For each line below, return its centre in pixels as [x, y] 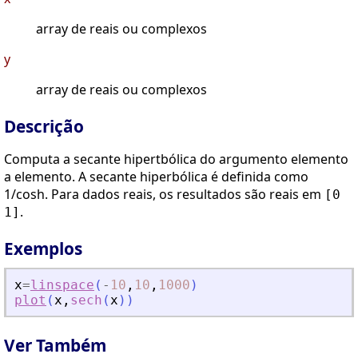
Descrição [44, 127]
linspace [62, 285]
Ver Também [55, 345]
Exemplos [43, 249]
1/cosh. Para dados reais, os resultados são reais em [164, 195]
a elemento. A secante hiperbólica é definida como [156, 177]
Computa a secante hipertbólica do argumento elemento [176, 159]
